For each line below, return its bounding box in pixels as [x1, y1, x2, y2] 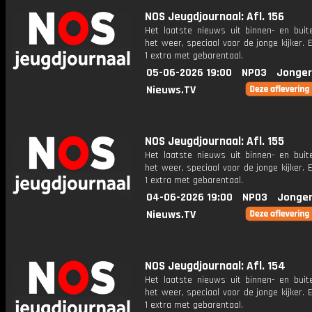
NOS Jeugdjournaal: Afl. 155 [145, 134, 284, 149]
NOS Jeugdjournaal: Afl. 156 [145, 9, 284, 24]
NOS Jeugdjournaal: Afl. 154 [145, 258, 286, 274]
